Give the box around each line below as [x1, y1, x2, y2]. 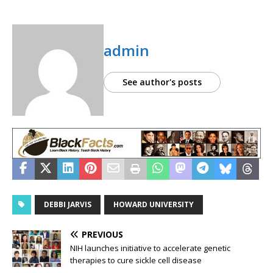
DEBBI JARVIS [44, 199, 91, 210]
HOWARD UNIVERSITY [113, 199, 194, 210]
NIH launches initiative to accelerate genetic [70, 243, 230, 254]
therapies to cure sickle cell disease [70, 255, 202, 266]
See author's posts [122, 76, 202, 88]
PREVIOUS [82, 229, 123, 241]
